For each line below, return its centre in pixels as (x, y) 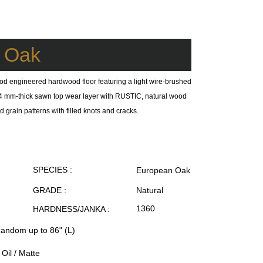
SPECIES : (53, 170)
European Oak (163, 170)
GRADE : (50, 190)
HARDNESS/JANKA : (71, 209)
